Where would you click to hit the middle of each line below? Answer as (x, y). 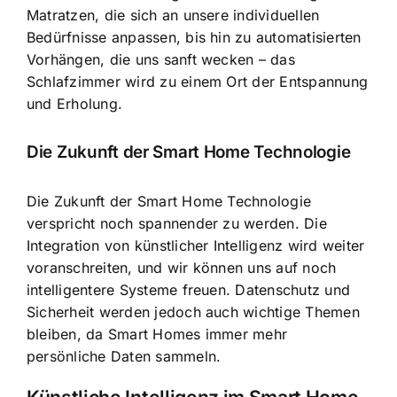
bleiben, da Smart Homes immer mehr (157, 334)
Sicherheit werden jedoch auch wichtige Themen (193, 311)
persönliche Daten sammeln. (124, 356)
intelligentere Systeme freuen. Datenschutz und (189, 289)
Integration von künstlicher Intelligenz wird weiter (196, 245)
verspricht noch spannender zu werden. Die (177, 223)
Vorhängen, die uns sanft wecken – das (161, 59)
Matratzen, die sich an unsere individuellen (173, 15)
